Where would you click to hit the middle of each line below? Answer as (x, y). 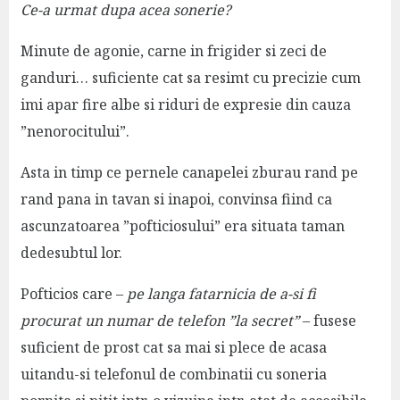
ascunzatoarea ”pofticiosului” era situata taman (182, 225)
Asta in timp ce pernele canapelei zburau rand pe (189, 172)
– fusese (329, 320)
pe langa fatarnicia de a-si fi (221, 293)
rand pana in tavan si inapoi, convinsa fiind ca (176, 199)
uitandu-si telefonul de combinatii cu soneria (173, 374)
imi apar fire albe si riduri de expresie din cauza (185, 104)
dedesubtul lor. (71, 252)
